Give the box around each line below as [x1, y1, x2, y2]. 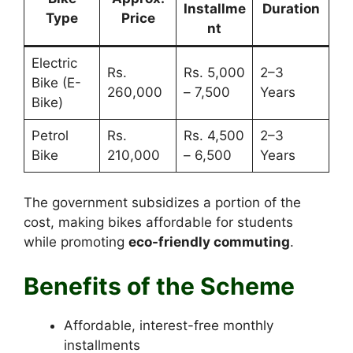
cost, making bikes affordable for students [24, 214, 293, 230]
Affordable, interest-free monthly [64, 318, 273, 334]
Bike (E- [31, 75, 81, 91]
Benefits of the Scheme [24, 272, 295, 301]
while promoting [24, 233, 128, 250]
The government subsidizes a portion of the [24, 194, 301, 210]
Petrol [31, 128, 69, 144]
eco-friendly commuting [128, 233, 290, 250]
